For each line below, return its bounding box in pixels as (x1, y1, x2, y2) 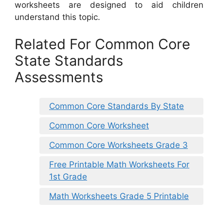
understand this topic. (15, 12, 100, 22)
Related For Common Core (15, 35, 190, 53)
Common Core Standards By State (49, 101, 184, 111)
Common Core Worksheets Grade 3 (49, 140, 188, 150)
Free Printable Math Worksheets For (49, 160, 189, 170)
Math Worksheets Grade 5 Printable (49, 191, 189, 201)
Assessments (15, 68, 103, 86)
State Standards (15, 52, 123, 69)
